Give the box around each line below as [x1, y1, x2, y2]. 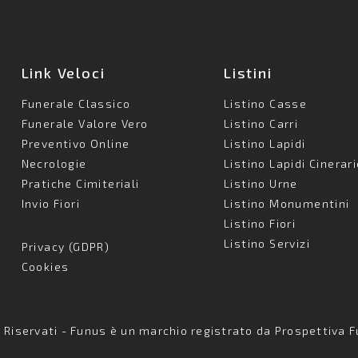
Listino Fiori [224, 217, 296, 230]
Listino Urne [224, 177, 298, 190]
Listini [224, 64, 272, 82]
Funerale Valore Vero [21, 117, 149, 130]
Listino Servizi [224, 237, 311, 250]
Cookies [21, 260, 70, 273]
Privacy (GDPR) [21, 240, 110, 253]
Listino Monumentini [224, 197, 350, 210]
